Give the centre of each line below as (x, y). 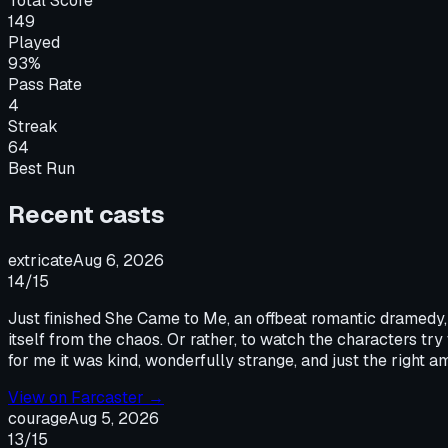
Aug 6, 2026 (118, 260)
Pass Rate (45, 84)
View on (39, 397)
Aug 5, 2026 (113, 418)
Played (34, 42)
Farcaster (107, 397)
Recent (53, 214)
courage (38, 418)
